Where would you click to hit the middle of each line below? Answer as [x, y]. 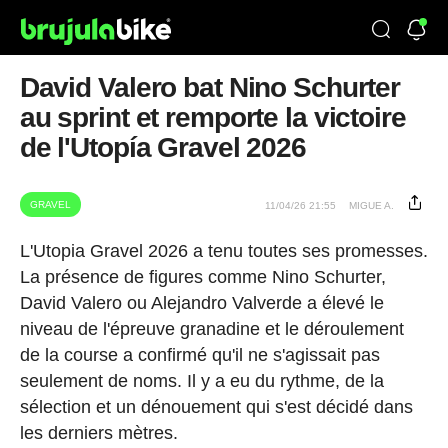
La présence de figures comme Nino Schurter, [202, 277]
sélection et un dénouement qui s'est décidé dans [216, 407]
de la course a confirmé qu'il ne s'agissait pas [199, 355]
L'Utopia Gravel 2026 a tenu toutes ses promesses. [223, 251]
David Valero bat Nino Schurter [210, 87]
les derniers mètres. [98, 433]
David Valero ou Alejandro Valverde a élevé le [201, 303]
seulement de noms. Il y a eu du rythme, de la [201, 381]
